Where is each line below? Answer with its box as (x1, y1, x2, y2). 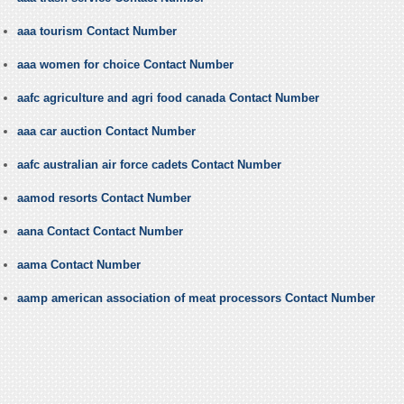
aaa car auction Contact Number (16, 124, 196, 139)
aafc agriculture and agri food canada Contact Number (16, 91, 319, 106)
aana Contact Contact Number (16, 225, 183, 239)
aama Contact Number (16, 258, 141, 272)
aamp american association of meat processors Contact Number (16, 291, 375, 306)
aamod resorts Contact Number (16, 191, 191, 206)
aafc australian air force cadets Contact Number (16, 158, 281, 172)
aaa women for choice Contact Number (16, 58, 234, 72)
